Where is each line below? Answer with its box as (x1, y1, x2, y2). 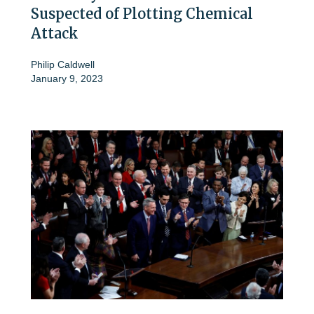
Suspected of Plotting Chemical (31, 5, 253, 23)
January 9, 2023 (31, 73, 103, 85)
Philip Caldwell (31, 59, 95, 71)
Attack (31, 25, 78, 43)
